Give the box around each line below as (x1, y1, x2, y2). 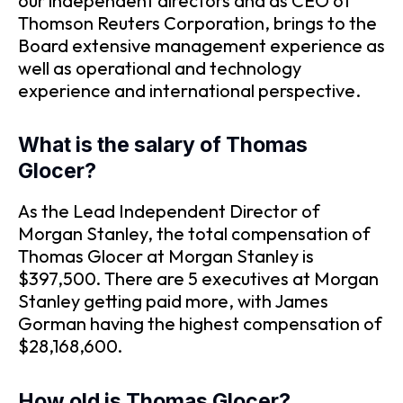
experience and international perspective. (18, 78, 361, 102)
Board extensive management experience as (18, 33, 385, 57)
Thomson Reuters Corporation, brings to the (18, 11, 377, 34)
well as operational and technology (18, 56, 301, 79)
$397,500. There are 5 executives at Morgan (18, 267, 379, 291)
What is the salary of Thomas (18, 132, 308, 158)
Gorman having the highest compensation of (18, 312, 382, 336)
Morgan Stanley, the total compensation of (18, 222, 371, 246)
